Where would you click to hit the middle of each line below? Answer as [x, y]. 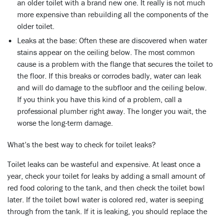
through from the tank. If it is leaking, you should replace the [107, 211]
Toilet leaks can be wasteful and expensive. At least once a [104, 164]
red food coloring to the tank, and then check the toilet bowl [106, 187]
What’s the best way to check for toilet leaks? [82, 144]
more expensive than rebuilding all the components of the [113, 14]
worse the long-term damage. [65, 123]
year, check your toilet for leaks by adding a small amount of [106, 176]
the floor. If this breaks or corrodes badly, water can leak [109, 75]
